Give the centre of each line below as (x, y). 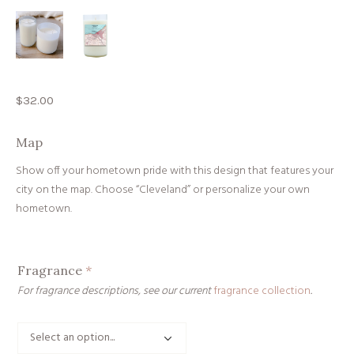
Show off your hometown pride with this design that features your (175, 171)
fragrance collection (262, 291)
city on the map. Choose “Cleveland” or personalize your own (163, 190)
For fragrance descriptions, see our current (115, 291)
